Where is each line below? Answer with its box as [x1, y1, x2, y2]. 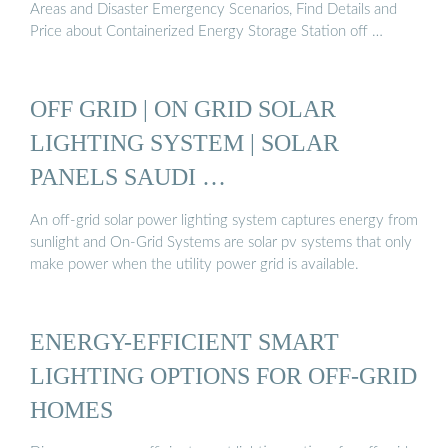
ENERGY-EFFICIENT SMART [30, 327, 339, 355]
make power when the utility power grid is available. [30, 256, 359, 272]
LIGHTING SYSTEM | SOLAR [30, 129, 339, 157]
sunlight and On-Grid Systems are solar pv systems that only [30, 234, 412, 250]
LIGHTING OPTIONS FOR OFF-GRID [30, 361, 417, 389]
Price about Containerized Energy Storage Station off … [30, 24, 383, 40]
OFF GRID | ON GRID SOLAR [30, 95, 336, 123]
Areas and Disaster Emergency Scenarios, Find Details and [30, 2, 397, 18]
